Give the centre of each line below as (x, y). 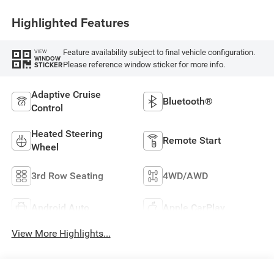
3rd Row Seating (67, 176)
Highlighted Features (70, 22)
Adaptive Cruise (66, 94)
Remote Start (192, 140)
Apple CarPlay (194, 207)
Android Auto (60, 207)
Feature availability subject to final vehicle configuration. (159, 52)
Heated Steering (67, 133)
